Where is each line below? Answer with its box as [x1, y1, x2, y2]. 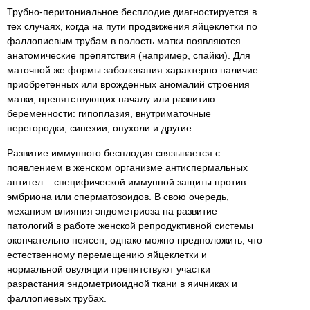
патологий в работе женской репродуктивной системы [7, 220, 253, 232]
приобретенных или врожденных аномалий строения [7, 79, 250, 91]
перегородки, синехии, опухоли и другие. [7, 122, 194, 134]
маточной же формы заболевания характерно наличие [7, 64, 258, 76]
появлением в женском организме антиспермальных [7, 162, 248, 174]
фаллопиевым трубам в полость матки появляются [7, 35, 241, 47]
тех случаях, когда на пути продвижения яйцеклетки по [7, 21, 257, 33]
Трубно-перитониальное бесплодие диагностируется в [7, 6, 257, 18]
